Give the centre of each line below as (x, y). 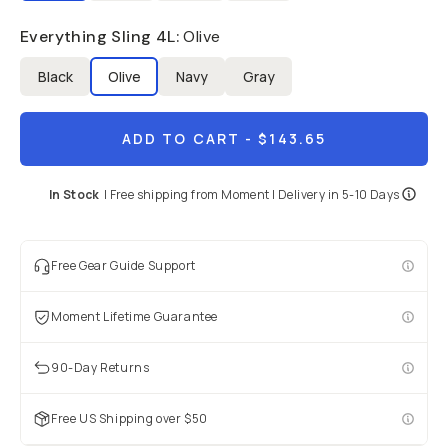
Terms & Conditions (224, 91)
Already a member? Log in (224, 23)
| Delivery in (305, 194)
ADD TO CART (181, 138)
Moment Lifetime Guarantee (134, 316)
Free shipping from (165, 194)
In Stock (74, 194)
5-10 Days (370, 194)
